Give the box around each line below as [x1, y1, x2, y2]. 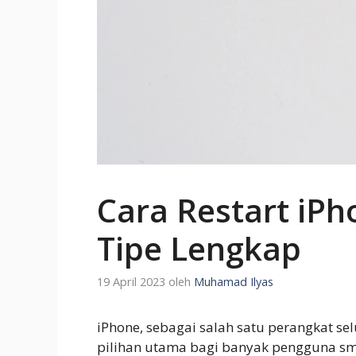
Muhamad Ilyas [194, 274, 273, 290]
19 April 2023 [97, 274, 165, 290]
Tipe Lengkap [97, 226, 301, 270]
